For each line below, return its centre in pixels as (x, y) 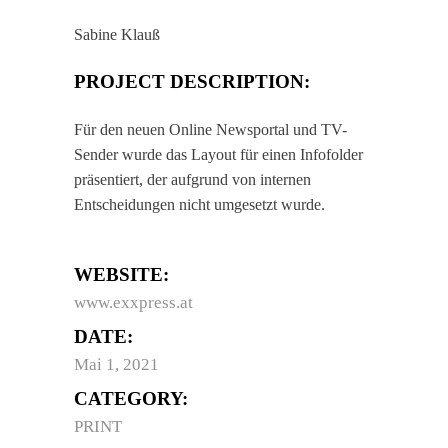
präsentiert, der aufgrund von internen (192, 179)
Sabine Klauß (117, 34)
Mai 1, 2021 (116, 364)
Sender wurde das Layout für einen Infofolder (218, 154)
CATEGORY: (131, 398)
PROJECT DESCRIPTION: (192, 81)
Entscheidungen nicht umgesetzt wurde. (199, 204)
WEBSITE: (121, 274)
